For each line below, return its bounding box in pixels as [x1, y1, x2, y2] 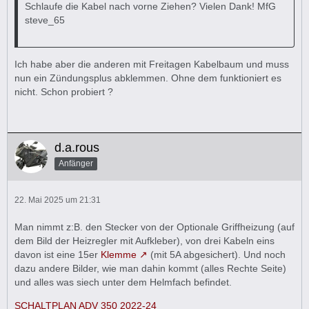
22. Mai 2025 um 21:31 [14, 195, 101, 205]
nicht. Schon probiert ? [14, 86, 113, 97]
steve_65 [25, 14, 65, 26]
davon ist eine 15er [14, 249, 101, 260]
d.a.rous [54, 141, 99, 154]
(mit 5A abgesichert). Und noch [148, 249, 286, 260]
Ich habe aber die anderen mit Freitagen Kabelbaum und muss [14, 59, 289, 70]
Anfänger [59, 158, 93, 168]
